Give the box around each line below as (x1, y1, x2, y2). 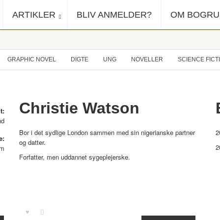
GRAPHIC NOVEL (7, 56, 56, 63)
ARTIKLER (12, 10, 55, 20)
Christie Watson (19, 99, 139, 117)
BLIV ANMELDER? (77, 10, 152, 20)
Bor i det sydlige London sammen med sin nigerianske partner (19, 128, 195, 137)
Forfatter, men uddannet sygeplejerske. (19, 152, 130, 162)
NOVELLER (131, 56, 163, 63)
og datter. (19, 137, 46, 147)
